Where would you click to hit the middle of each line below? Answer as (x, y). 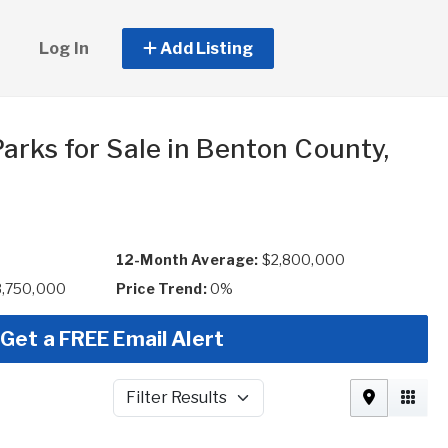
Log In (64, 48)
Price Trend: (161, 288)
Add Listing (205, 48)
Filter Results (157, 407)
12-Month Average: (187, 259)
